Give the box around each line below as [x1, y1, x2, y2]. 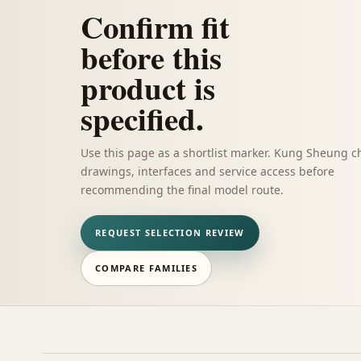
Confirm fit [81, 2, 230, 49]
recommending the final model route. [81, 181, 284, 197]
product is [81, 64, 215, 110]
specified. [81, 94, 204, 141]
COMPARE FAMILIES [95, 262, 198, 274]
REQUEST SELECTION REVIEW [95, 226, 245, 239]
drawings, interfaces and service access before [81, 163, 334, 179]
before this [81, 33, 222, 80]
